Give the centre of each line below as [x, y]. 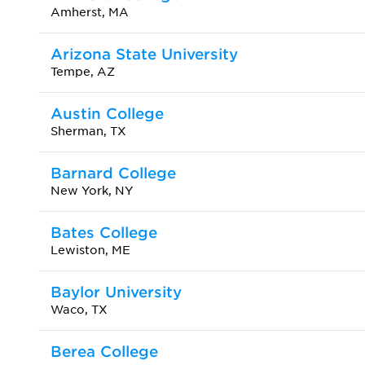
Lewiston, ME [90, 250]
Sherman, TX [88, 131]
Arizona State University [144, 54]
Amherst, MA [90, 12]
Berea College [104, 351]
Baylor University [116, 292]
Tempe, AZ [83, 71]
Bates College [104, 232]
